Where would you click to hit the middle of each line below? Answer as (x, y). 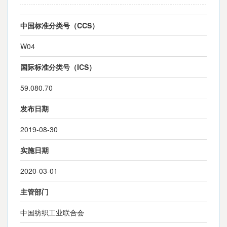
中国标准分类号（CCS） (60, 25)
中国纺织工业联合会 (52, 212)
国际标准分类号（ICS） (58, 67)
